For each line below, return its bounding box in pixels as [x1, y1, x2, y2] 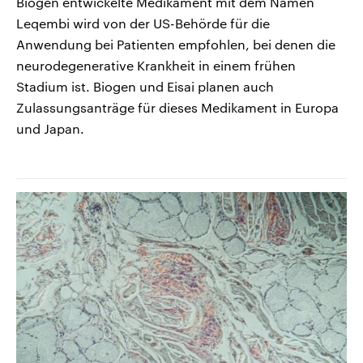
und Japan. [16, 120, 84, 136]
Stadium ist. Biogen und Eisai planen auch [16, 78, 274, 94]
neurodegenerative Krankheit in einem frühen [16, 57, 296, 73]
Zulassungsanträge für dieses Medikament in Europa [16, 99, 339, 115]
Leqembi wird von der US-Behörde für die [16, 15, 270, 31]
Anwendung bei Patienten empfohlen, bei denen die [16, 36, 335, 52]
